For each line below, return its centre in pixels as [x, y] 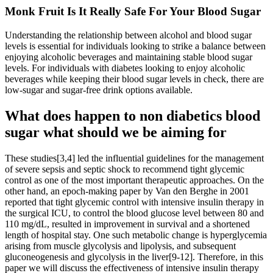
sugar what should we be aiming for [116, 132]
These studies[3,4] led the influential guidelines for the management [134, 158]
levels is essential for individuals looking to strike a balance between [135, 46]
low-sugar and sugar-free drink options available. [99, 90]
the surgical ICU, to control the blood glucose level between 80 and [134, 213]
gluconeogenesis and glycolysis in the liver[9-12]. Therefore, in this [134, 257]
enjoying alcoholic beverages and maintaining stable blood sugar [129, 57]
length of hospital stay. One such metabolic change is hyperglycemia [136, 235]
